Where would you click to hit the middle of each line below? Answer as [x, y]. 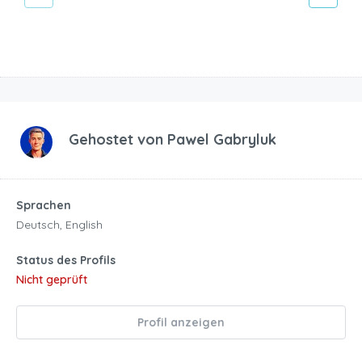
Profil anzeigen [181, 322]
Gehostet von [118, 139]
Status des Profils [66, 260]
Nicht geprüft [52, 279]
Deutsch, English [59, 224]
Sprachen [44, 205]
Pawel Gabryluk [222, 139]
